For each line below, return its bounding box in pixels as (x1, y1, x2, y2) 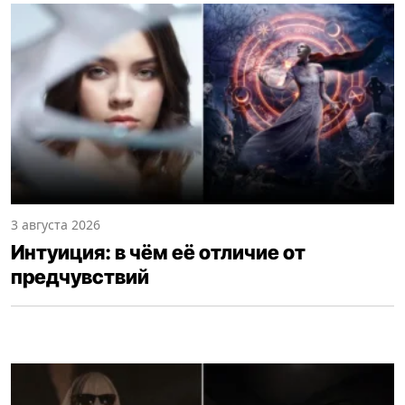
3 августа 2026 (11, 216, 100, 234)
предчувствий (11, 265, 149, 289)
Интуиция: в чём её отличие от (11, 240, 306, 265)
